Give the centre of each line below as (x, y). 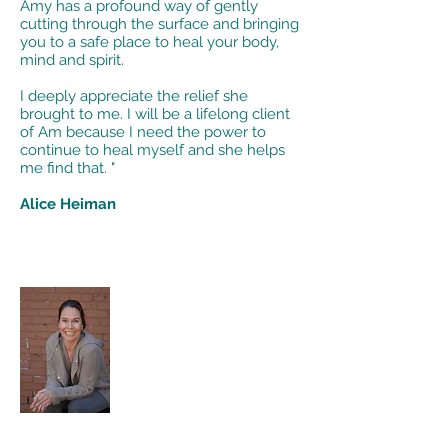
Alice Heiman (68, 204)
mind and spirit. (72, 60)
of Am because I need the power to (143, 132)
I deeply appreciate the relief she (134, 96)
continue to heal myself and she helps (152, 150)
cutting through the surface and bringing (159, 24)
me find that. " (67, 168)
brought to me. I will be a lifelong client (155, 114)
